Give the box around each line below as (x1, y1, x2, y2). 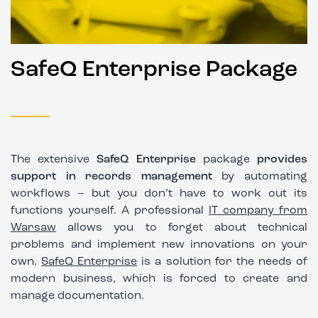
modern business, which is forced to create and (11, 273, 307, 285)
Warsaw (11, 222, 56, 234)
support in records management (11, 171, 212, 182)
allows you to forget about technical (56, 222, 307, 234)
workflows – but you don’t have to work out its (11, 188, 307, 199)
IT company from (209, 205, 307, 216)
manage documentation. (11, 290, 144, 302)
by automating (212, 171, 308, 182)
